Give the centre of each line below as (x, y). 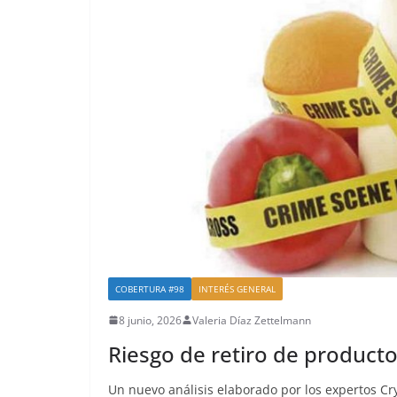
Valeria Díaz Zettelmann (252, 320)
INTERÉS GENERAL (237, 288)
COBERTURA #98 (150, 288)
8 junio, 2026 (150, 320)
